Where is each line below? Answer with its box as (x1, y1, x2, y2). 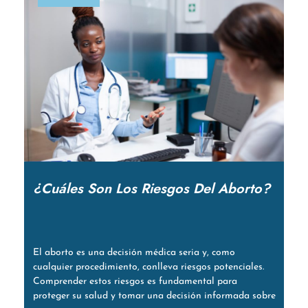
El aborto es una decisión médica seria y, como (32, 247, 235, 258)
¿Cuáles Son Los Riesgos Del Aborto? (32, 179, 270, 199)
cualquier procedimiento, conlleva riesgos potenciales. (32, 262, 264, 273)
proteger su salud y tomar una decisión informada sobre (32, 291, 276, 302)
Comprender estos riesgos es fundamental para (32, 276, 237, 287)
